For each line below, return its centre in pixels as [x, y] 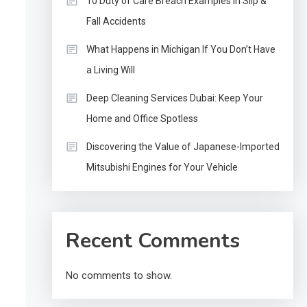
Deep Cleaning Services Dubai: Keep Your [174, 98]
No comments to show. [119, 275]
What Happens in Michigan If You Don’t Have [181, 49]
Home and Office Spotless [142, 119]
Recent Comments [152, 241]
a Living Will [110, 70]
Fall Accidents [116, 21]
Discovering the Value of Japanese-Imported [183, 147]
